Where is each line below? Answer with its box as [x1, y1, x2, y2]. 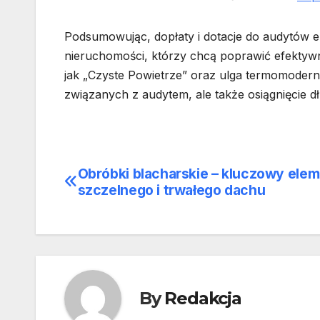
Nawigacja [64, 165, 178, 194]
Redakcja [164, 288, 241, 309]
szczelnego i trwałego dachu [77, 181, 266, 199]
